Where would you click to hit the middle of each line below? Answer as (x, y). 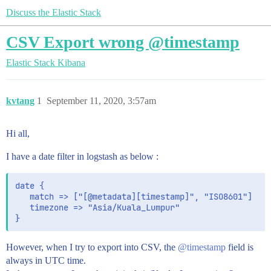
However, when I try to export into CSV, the (92, 247)
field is (240, 247)
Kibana (71, 63)
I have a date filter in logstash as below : (82, 156)
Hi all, (18, 133)
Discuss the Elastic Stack (54, 12)
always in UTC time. (46, 260)
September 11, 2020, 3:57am (101, 101)
